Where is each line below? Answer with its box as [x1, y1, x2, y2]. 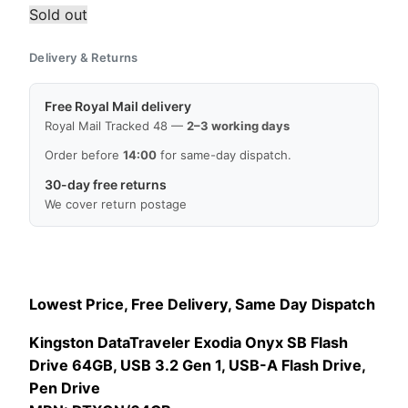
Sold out [29, 5, 87, 24]
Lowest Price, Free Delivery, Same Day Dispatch [29, 295, 375, 314]
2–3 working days [187, 117, 290, 133]
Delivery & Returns [29, 49, 138, 65]
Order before [45, 147, 123, 162]
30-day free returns [45, 176, 167, 192]
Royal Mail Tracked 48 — [45, 117, 187, 133]
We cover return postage [45, 196, 187, 211]
